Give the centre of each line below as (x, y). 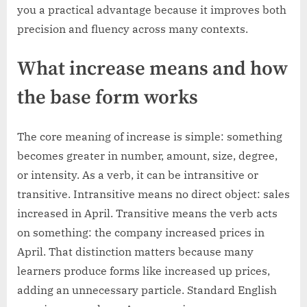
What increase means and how (152, 70)
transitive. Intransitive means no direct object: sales (153, 194)
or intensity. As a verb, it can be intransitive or (138, 174)
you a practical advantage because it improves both (152, 10)
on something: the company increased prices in (141, 232)
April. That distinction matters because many (135, 251)
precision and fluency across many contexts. (133, 29)
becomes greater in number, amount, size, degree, (147, 155)
